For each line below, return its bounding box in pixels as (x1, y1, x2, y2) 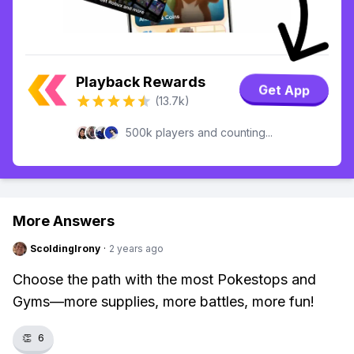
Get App (258, 81, 311, 100)
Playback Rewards (76, 73, 205, 90)
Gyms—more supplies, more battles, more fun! (13, 293, 314, 310)
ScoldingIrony (30, 243, 100, 254)
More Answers (13, 213, 115, 229)
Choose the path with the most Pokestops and (13, 271, 316, 288)
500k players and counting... (126, 126, 273, 139)
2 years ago (109, 243, 164, 254)
